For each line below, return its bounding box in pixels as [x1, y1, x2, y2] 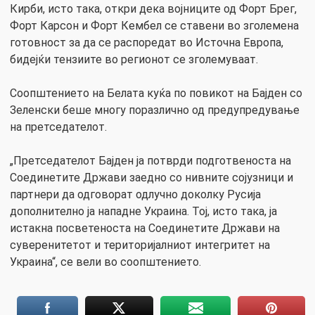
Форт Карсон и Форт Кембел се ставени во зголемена [10, 18, 299, 32]
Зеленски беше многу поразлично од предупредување [10, 103, 300, 117]
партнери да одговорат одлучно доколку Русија [10, 187, 261, 201]
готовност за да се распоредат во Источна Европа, [10, 35, 283, 49]
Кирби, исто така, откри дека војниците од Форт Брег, [10, 1, 297, 15]
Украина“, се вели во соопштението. [10, 255, 201, 269]
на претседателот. [10, 120, 107, 134]
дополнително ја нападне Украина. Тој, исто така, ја [10, 204, 277, 218]
